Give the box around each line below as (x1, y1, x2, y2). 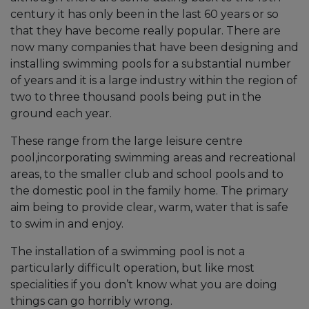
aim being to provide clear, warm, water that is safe (10, 200, 288, 214)
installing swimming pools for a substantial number (10, 57, 291, 70)
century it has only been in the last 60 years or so (10, 7, 279, 21)
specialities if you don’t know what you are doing (10, 277, 277, 291)
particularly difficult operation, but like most (10, 261, 255, 275)
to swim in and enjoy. (10, 217, 123, 230)
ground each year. (10, 106, 112, 120)
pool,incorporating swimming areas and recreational (10, 150, 296, 164)
